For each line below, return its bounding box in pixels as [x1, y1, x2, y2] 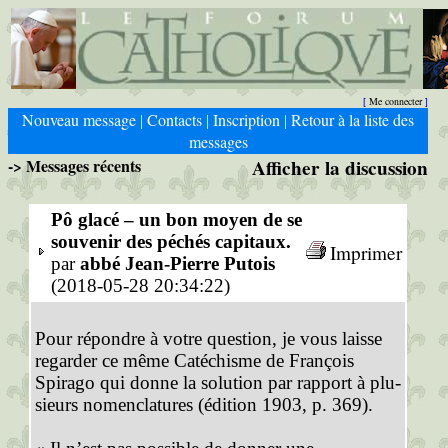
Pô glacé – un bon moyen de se [51, 209, 302, 230]
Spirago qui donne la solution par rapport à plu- [35, 372, 401, 393]
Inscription [213, 109, 280, 130]
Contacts [147, 109, 202, 130]
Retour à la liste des [291, 109, 414, 130]
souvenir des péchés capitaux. [51, 231, 291, 252]
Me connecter [366, 94, 425, 108]
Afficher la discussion [252, 154, 428, 182]
